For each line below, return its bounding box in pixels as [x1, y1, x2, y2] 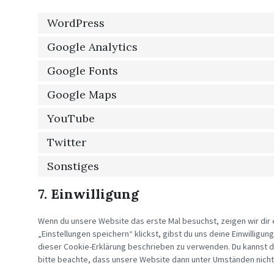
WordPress [47, 16, 105, 30]
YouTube [47, 111, 95, 125]
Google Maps [47, 87, 117, 102]
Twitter [47, 135, 86, 149]
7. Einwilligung [38, 185, 139, 202]
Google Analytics [47, 40, 138, 54]
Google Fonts [47, 64, 118, 78]
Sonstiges [47, 159, 99, 173]
